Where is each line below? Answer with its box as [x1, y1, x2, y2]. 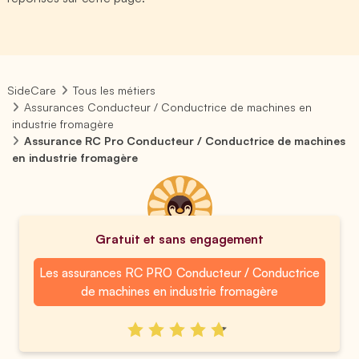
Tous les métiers [73, 83, 156, 97]
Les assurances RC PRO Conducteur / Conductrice [39, 264, 320, 280]
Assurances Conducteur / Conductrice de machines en [24, 100, 313, 114]
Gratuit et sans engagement [95, 231, 264, 247]
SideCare [7, 83, 56, 97]
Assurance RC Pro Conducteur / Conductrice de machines [24, 134, 346, 147]
